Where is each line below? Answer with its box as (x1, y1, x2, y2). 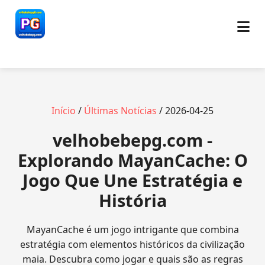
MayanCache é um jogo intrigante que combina (26, 223, 239, 236)
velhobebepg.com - (53, 128, 212, 151)
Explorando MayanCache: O (17, 148, 248, 172)
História (98, 189, 167, 212)
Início (51, 104, 76, 117)
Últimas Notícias (84, 104, 157, 117)
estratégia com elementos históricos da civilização (20, 238, 245, 251)
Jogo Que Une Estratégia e (22, 169, 243, 192)
